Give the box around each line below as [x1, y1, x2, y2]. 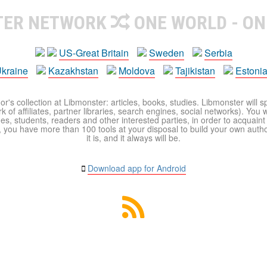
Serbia [204, 46, 232, 60]
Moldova [119, 64, 155, 78]
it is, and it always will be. [86, 132, 181, 144]
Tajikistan [175, 64, 215, 78]
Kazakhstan [48, 64, 98, 78]
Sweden [148, 46, 184, 60]
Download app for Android [87, 162, 186, 175]
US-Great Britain [58, 46, 129, 60]
